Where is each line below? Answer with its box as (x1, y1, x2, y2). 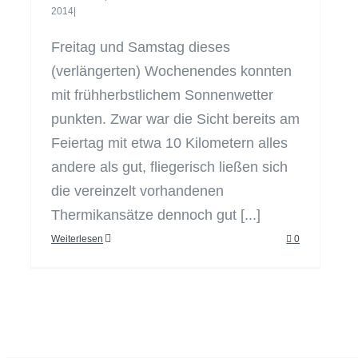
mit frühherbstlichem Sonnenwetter (51, 87, 273, 103)
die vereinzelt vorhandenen (51, 183, 224, 199)
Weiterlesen (51, 233, 103, 245)
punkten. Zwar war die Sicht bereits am (51, 111, 300, 127)
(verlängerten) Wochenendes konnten (51, 63, 292, 79)
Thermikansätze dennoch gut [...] (51, 207, 261, 223)
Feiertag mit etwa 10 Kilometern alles (51, 135, 288, 151)
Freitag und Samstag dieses (51, 39, 230, 55)
